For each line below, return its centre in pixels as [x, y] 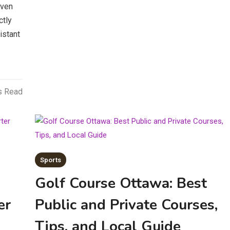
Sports [51, 160]
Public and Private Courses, [127, 205]
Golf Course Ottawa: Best [121, 183]
